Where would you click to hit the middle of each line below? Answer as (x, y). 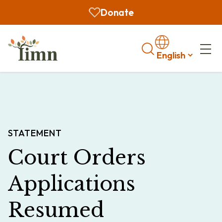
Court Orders (77, 158)
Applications (72, 184)
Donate (117, 12)
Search (154, 47)
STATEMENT (35, 133)
